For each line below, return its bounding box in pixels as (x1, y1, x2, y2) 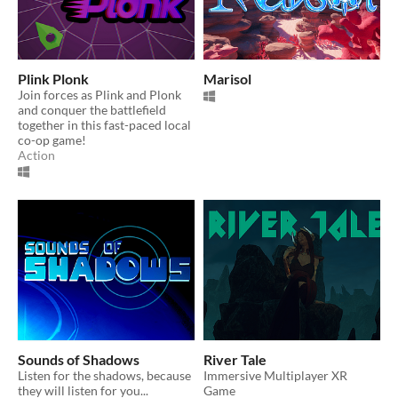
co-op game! (18, 132, 86, 148)
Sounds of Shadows (18, 351, 139, 369)
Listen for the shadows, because (18, 368, 191, 384)
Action (18, 147, 55, 163)
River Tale (203, 351, 267, 369)
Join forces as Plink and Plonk (18, 87, 181, 103)
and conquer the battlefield (18, 102, 166, 118)
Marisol (203, 70, 251, 88)
